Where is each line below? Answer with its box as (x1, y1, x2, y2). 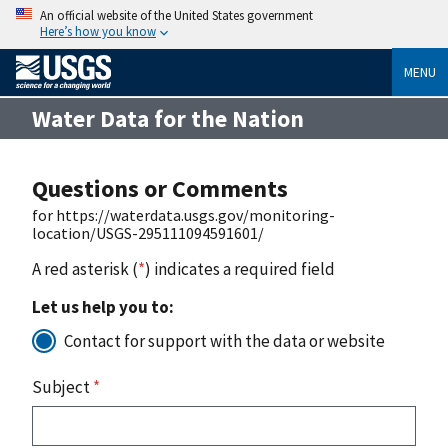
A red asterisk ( (32, 257, 138, 280)
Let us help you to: (32, 295, 174, 318)
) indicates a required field (145, 257, 335, 280)
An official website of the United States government (40, 7, 313, 23)
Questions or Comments (32, 172, 288, 204)
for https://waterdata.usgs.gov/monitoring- (32, 204, 335, 225)
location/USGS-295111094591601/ (32, 222, 264, 243)
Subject (32, 375, 93, 398)
